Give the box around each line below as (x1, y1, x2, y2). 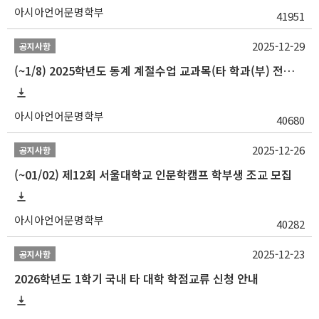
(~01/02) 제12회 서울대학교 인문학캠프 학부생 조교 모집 (14, 166, 292, 184)
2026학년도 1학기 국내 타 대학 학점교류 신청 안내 (14, 270, 258, 288)
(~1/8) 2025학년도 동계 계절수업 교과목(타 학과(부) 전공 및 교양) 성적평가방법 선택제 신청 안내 (283, 62, 295, 80)
